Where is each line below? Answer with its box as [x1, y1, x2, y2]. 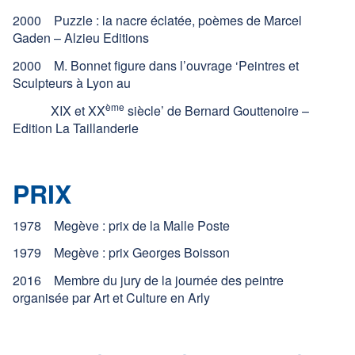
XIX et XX [13, 101, 105, 120]
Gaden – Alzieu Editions [13, 29, 149, 48]
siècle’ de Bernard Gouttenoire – [124, 101, 309, 120]
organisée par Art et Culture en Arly [13, 288, 210, 307]
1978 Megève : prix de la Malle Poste [13, 216, 230, 235]
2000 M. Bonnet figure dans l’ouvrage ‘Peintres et [13, 56, 299, 75]
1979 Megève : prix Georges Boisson [13, 243, 230, 262]
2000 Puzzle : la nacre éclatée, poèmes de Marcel [13, 11, 302, 30]
